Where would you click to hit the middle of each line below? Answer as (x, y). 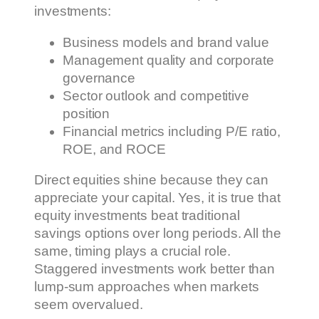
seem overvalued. (89, 305)
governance (99, 78)
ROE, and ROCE (114, 149)
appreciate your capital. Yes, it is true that (157, 198)
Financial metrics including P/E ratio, (172, 131)
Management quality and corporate (168, 60)
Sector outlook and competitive (156, 95)
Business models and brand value (166, 42)
